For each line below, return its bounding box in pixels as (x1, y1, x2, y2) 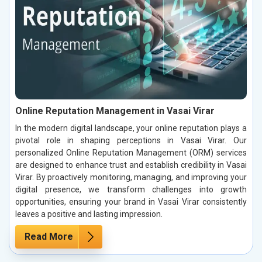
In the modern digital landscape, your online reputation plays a (15, 123, 247, 133)
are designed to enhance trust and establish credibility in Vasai (15, 160, 247, 170)
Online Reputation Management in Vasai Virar (15, 105, 215, 116)
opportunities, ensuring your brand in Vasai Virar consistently (15, 196, 247, 206)
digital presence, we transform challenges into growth (15, 184, 247, 194)
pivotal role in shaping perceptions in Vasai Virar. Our (15, 135, 247, 145)
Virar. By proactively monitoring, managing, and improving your (15, 172, 247, 182)
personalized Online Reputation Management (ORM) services (15, 147, 247, 157)
